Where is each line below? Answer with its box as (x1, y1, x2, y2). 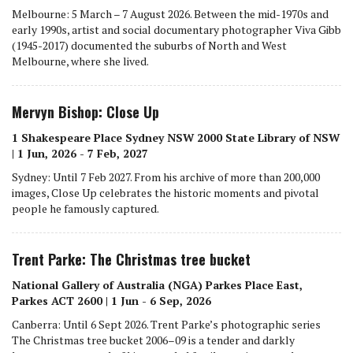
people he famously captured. (12, 200, 159, 216)
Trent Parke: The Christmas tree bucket (12, 248, 251, 269)
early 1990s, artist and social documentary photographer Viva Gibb (12, 21, 341, 37)
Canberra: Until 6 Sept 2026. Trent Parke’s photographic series (12, 316, 321, 332)
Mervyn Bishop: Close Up (12, 101, 159, 122)
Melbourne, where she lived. (12, 53, 149, 69)
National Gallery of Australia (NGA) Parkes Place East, (12, 277, 303, 292)
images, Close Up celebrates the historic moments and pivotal (12, 184, 319, 200)
